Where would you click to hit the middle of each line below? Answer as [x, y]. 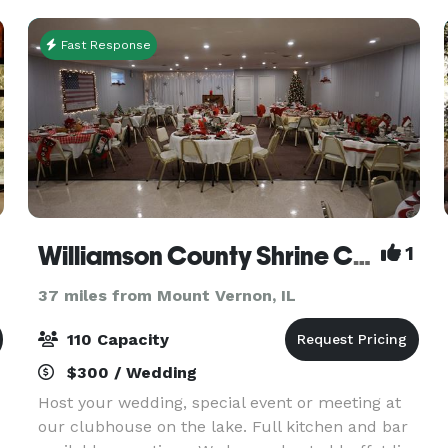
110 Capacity [115, 339]
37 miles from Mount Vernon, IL [166, 295]
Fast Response [103, 45]
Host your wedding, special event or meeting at [219, 402]
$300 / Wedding [129, 372]
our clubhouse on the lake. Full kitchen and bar [222, 426]
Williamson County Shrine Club [361, 256]
